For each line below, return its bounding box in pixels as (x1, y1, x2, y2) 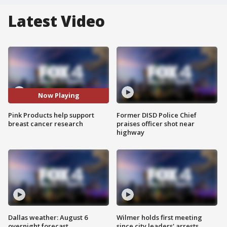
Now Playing (37, 91, 80, 100)
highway (117, 127, 144, 137)
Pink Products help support (8, 110, 94, 120)
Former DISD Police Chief (117, 110, 197, 120)
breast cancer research (8, 119, 83, 128)
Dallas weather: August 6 (8, 213, 88, 222)
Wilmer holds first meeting (117, 213, 202, 222)
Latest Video (8, 11, 105, 31)
